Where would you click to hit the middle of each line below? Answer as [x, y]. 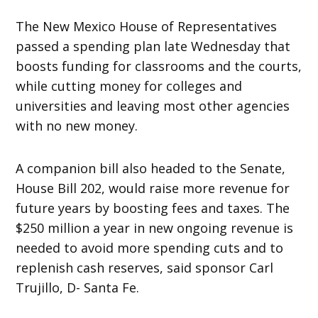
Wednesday [226, 46]
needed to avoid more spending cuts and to [150, 247]
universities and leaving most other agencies [153, 105]
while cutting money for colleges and [129, 86]
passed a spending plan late [104, 46]
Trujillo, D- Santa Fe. [78, 287]
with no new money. [77, 125]
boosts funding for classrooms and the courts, [159, 66]
